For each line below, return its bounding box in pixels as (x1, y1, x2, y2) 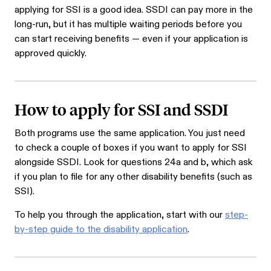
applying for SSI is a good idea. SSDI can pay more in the (15, 4, 253, 17)
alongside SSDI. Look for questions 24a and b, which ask (15, 156, 252, 169)
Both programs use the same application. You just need (15, 127, 245, 140)
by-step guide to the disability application (15, 223, 188, 237)
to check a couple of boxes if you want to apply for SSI (15, 142, 247, 155)
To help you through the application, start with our (15, 209, 225, 222)
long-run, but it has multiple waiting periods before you (15, 18, 242, 31)
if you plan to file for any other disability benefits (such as (15, 171, 252, 184)
